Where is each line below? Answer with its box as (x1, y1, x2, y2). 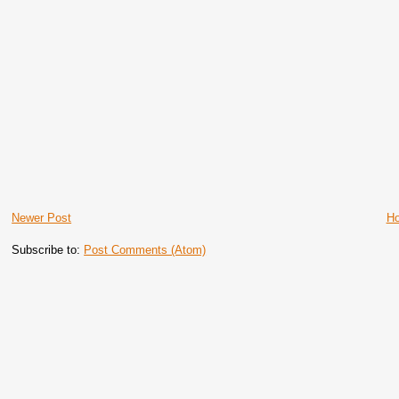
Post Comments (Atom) (84, 242, 207, 256)
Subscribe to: (12, 242, 85, 256)
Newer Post (12, 210, 72, 224)
